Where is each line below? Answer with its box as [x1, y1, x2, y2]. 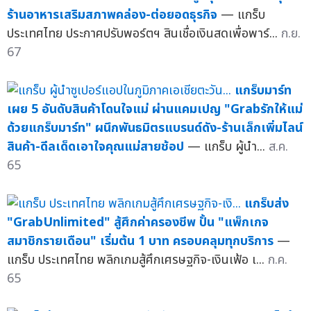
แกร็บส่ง [244, 194, 289, 214]
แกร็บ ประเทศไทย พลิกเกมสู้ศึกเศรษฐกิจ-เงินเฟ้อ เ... [7, 251, 268, 270]
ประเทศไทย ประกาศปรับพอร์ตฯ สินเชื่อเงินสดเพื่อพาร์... [7, 24, 281, 44]
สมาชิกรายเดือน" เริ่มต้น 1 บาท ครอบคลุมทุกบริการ [7, 232, 274, 251]
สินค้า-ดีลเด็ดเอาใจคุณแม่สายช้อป [7, 137, 184, 157]
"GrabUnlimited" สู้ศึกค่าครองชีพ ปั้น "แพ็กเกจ [7, 213, 269, 233]
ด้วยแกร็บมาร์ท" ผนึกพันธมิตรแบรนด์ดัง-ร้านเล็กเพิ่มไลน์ [7, 119, 303, 138]
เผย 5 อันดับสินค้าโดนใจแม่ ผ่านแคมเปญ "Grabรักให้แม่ [7, 100, 303, 119]
